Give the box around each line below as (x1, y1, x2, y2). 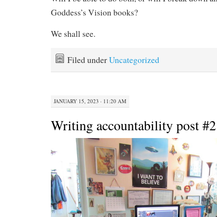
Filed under (67, 54, 109, 66)
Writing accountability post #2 (51, 115, 216, 134)
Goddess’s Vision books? (51, 7, 138, 18)
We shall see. (51, 28, 95, 40)
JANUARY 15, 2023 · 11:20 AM (54, 97, 126, 105)
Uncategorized (109, 54, 159, 66)
